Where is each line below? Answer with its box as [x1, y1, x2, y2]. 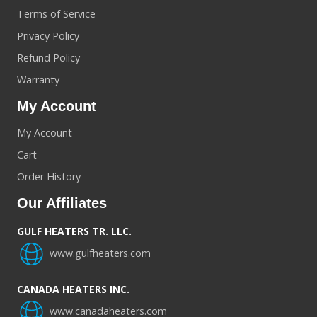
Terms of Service [17, 6, 96, 21]
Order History [17, 169, 81, 183]
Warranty [17, 72, 59, 86]
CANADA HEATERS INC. [17, 282, 129, 296]
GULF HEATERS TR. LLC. [17, 224, 132, 238]
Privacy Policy [17, 28, 79, 42]
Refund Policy [17, 50, 80, 64]
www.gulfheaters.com [50, 246, 151, 260]
